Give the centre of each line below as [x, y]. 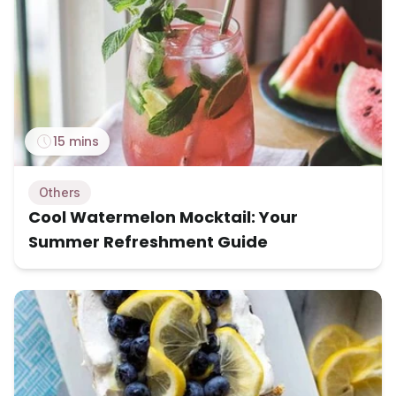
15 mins [76, 142]
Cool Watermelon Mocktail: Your [163, 217]
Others [60, 193]
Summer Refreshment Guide [148, 242]
